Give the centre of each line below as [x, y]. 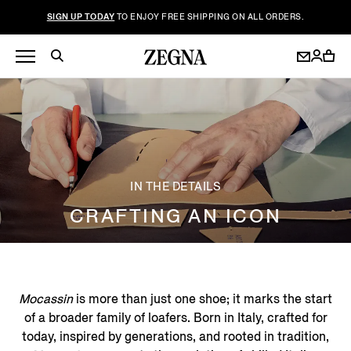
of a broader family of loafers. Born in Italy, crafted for [175, 318]
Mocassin [46, 299]
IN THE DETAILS [175, 186]
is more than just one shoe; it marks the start [203, 299]
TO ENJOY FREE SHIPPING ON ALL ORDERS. [210, 17]
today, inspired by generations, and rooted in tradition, [175, 337]
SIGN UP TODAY [81, 17]
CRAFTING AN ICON [175, 216]
